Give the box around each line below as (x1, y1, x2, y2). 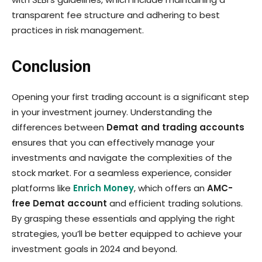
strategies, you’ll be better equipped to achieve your (12, 227, 242, 240)
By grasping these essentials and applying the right (12, 212, 235, 225)
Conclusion (12, 57, 91, 76)
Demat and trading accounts (106, 120, 244, 133)
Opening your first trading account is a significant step (12, 90, 249, 103)
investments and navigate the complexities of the (12, 151, 232, 164)
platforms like (12, 181, 73, 194)
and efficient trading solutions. (107, 196, 243, 209)
